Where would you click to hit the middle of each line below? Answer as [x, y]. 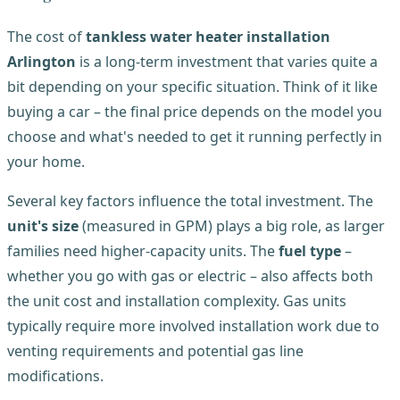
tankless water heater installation [208, 36]
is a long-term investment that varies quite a [227, 61]
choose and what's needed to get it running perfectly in [195, 136]
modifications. [55, 375]
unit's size [43, 225]
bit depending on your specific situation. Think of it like [192, 86]
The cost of [46, 36]
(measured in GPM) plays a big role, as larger [232, 225]
